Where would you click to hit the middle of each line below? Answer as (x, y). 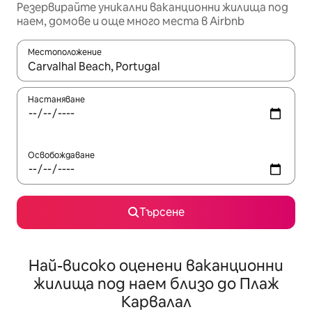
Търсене (162, 212)
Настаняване (56, 100)
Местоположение (65, 53)
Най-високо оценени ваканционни (156, 266)
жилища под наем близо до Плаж (156, 284)
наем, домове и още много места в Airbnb (131, 22)
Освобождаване (61, 156)
